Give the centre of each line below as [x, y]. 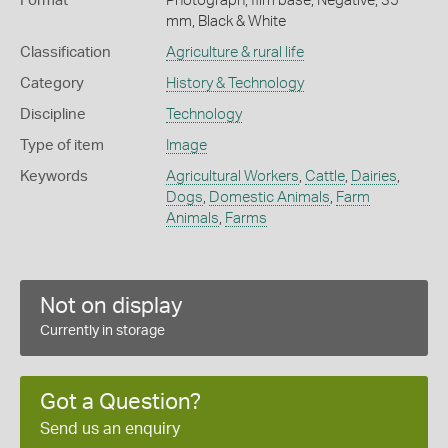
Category [52, 84]
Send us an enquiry [110, 429]
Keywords [54, 177]
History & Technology [234, 84]
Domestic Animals [269, 198]
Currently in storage [102, 331]
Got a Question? [120, 402]
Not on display [111, 306]
